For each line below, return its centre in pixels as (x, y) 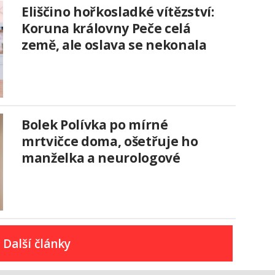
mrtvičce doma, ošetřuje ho (110, 141)
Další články (37, 243)
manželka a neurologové (101, 158)
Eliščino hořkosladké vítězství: (118, 12)
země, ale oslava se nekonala (114, 45)
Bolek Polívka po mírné (95, 125)
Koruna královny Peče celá (106, 29)
